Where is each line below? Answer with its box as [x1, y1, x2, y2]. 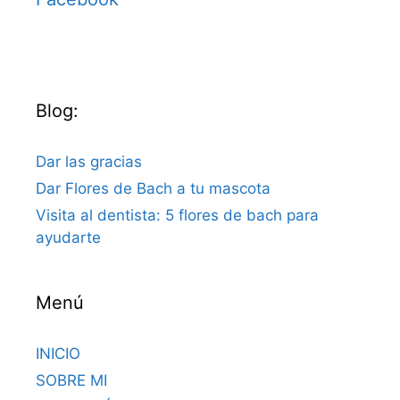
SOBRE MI [36, 371, 107, 389]
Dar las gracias [36, 153, 142, 171]
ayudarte [36, 229, 101, 246]
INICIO [36, 345, 80, 362]
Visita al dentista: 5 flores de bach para [36, 206, 319, 224]
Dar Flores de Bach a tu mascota [36, 179, 271, 197]
